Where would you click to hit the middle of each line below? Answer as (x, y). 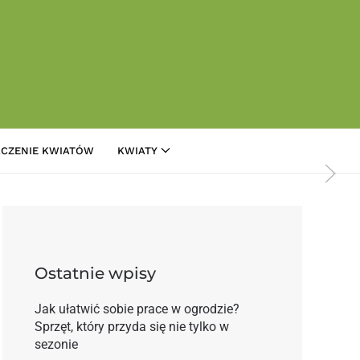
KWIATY (137, 150)
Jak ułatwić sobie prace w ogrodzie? (137, 309)
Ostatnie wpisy (95, 273)
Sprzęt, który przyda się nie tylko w (131, 326)
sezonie (56, 344)
